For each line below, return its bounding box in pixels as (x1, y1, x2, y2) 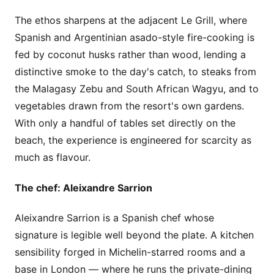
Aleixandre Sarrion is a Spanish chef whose (15, 212, 214, 224)
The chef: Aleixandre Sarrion (15, 181, 152, 194)
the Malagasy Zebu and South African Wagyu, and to (15, 83, 259, 95)
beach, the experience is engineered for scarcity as (15, 134, 251, 147)
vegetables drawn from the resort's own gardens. (15, 100, 244, 113)
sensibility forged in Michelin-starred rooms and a (15, 246, 245, 259)
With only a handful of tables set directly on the (15, 117, 235, 130)
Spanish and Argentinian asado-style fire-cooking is (15, 31, 254, 44)
